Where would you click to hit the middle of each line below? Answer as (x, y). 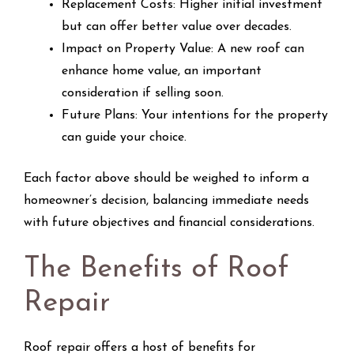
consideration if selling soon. (143, 93)
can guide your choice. (124, 137)
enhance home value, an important (162, 71)
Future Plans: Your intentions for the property (195, 115)
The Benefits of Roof (156, 269)
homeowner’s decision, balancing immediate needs (166, 200)
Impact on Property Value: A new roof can (183, 49)
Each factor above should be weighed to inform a (166, 178)
